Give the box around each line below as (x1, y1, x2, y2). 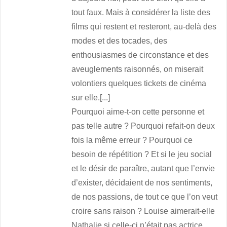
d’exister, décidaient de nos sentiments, (71, 178, 213, 187)
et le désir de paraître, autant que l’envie (71, 164, 215, 173)
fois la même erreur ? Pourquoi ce (71, 136, 193, 145)
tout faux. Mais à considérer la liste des (71, 8, 211, 17)
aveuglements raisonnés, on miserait (71, 65, 204, 74)
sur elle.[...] (71, 93, 110, 102)
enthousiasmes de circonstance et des (71, 51, 209, 60)
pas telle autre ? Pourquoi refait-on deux (71, 122, 215, 131)
